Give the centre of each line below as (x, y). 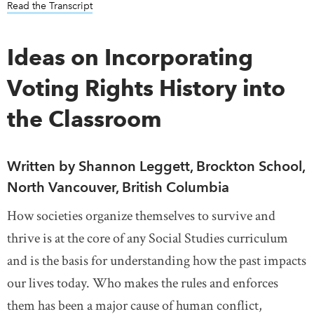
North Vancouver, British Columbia (118, 187)
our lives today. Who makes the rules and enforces (143, 283)
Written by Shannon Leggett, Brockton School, (156, 166)
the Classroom (84, 119)
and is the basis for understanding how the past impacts (157, 261)
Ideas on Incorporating (130, 57)
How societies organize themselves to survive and (141, 216)
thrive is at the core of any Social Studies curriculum (148, 238)
